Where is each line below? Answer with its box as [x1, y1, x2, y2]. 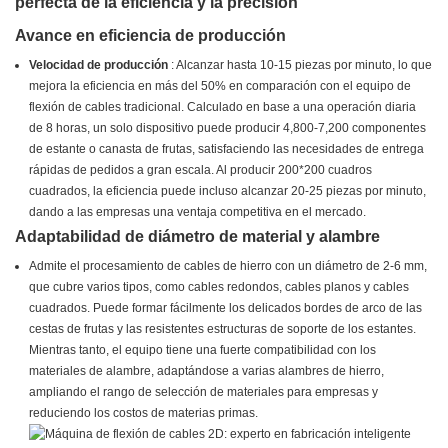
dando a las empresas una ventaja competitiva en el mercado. [29, 205, 367, 220]
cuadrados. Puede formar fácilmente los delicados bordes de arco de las [29, 301, 423, 316]
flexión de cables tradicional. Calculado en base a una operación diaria [29, 100, 417, 115]
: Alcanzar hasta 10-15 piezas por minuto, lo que [171, 58, 433, 73]
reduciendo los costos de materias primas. [29, 406, 259, 421]
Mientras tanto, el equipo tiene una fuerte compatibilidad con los [29, 343, 377, 358]
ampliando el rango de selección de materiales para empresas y [29, 385, 379, 400]
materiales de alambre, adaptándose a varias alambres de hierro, [29, 364, 385, 379]
